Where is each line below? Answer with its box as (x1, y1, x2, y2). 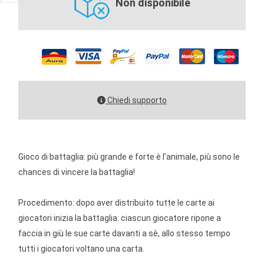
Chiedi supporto (105, 95, 167, 105)
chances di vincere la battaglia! (18, 167, 136, 177)
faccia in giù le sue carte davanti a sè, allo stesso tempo (18, 229, 231, 238)
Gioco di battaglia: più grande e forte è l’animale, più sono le (18, 152, 240, 161)
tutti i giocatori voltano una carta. (18, 244, 145, 253)
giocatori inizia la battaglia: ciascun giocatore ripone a (18, 213, 222, 223)
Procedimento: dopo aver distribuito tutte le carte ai (18, 198, 215, 207)
